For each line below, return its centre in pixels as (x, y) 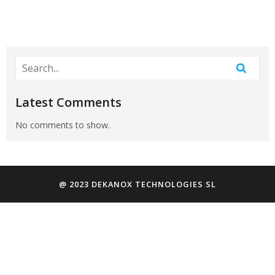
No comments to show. (63, 125)
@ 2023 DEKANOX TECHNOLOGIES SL (137, 184)
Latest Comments (68, 102)
